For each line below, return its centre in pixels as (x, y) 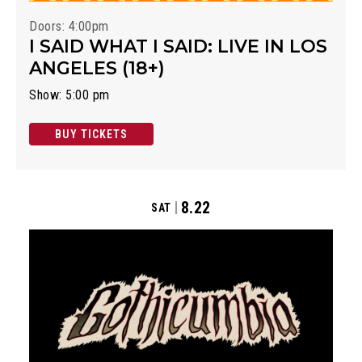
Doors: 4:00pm (69, 26)
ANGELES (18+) (97, 68)
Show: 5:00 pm (69, 95)
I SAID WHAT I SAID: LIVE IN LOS (178, 46)
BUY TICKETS (91, 134)
